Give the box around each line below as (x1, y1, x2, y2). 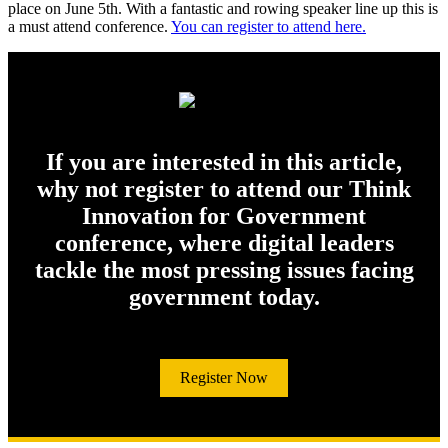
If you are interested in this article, (46, 149, 402, 176)
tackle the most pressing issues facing (34, 257, 414, 284)
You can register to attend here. (171, 17, 366, 35)
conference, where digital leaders (54, 230, 394, 257)
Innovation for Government (82, 203, 366, 230)
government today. (128, 284, 320, 311)
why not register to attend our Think (37, 176, 411, 203)
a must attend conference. (8, 17, 171, 35)
